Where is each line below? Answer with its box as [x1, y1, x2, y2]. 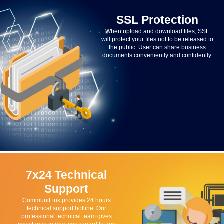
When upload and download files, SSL [105, 28, 209, 35]
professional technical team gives [21, 213, 112, 220]
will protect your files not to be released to [101, 36, 213, 43]
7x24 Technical [26, 168, 107, 182]
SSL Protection [116, 13, 198, 27]
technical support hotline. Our [26, 205, 106, 212]
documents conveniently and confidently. [102, 52, 212, 59]
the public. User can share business [108, 44, 206, 51]
